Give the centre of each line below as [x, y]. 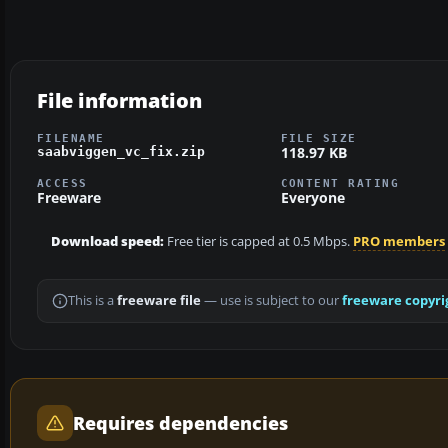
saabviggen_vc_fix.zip [121, 151]
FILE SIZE [318, 137]
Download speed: [107, 242]
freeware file [159, 301]
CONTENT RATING [340, 183]
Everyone [312, 198]
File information [119, 100]
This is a [92, 301]
